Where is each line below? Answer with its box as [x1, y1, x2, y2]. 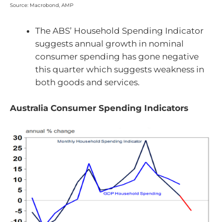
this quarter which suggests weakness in [35, 64, 204, 75]
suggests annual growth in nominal [35, 39, 184, 49]
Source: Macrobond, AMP [10, 1, 73, 8]
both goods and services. [35, 77, 140, 88]
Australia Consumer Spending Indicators [10, 103, 188, 113]
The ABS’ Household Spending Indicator [35, 26, 204, 36]
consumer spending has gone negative [35, 52, 199, 62]
